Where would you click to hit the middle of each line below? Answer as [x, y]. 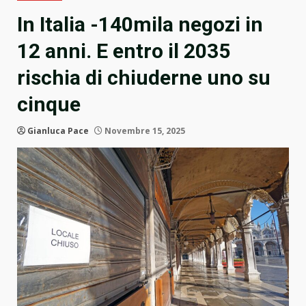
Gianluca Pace [58, 131]
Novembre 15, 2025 [144, 131]
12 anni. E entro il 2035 [124, 51]
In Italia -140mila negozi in [140, 25]
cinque [49, 105]
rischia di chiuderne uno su [144, 78]
